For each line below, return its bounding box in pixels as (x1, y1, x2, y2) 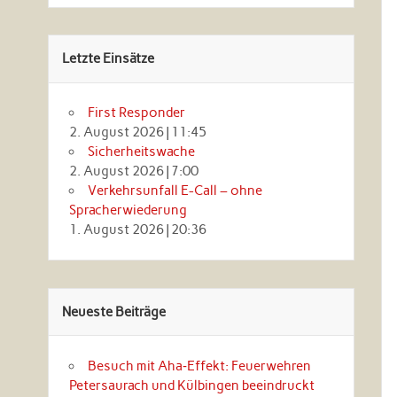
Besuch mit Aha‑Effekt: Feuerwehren (87, 357, 311, 374)
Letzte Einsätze (61, 51, 154, 67)
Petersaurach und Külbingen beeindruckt (68, 377, 315, 393)
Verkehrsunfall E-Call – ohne (87, 183, 262, 199)
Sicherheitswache (87, 144, 195, 160)
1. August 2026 (68, 222, 164, 238)
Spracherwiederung (68, 202, 187, 219)
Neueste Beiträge (61, 303, 166, 320)
